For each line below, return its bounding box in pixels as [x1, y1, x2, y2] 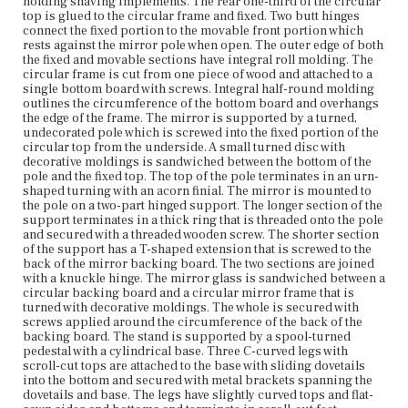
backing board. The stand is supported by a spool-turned [23, 328, 351, 345]
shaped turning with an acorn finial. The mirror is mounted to [23, 182, 372, 199]
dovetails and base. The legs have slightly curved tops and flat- [23, 386, 373, 403]
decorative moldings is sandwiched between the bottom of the [23, 153, 372, 170]
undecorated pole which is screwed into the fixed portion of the [23, 124, 379, 141]
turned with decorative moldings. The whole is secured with [23, 299, 359, 316]
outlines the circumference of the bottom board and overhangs [23, 95, 379, 112]
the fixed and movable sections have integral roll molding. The [23, 51, 373, 68]
